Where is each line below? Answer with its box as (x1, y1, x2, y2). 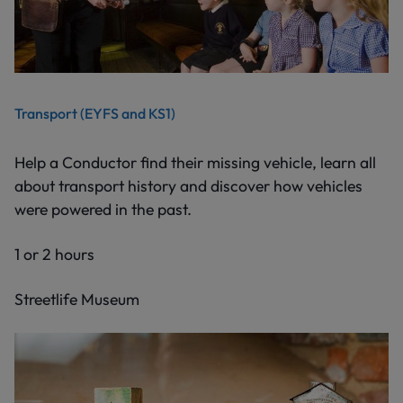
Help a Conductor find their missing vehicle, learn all (14, 152, 376, 174)
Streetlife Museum (14, 289, 139, 310)
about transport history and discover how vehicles (14, 175, 363, 197)
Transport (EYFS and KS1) (14, 104, 175, 123)
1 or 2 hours (14, 244, 94, 265)
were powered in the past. (14, 199, 192, 220)
